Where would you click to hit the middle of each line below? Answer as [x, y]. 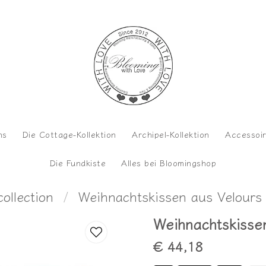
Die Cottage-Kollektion [69, 134]
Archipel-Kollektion [171, 134]
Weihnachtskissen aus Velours [170, 196]
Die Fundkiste [78, 162]
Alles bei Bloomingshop [169, 162]
